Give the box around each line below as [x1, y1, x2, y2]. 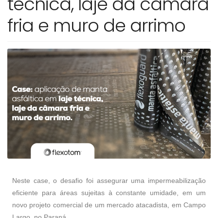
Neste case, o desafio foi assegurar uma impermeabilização [12, 176, 206, 184]
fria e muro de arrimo [7, 13, 185, 38]
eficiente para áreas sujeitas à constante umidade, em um [12, 188, 206, 197]
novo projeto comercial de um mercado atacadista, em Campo [12, 200, 206, 209]
